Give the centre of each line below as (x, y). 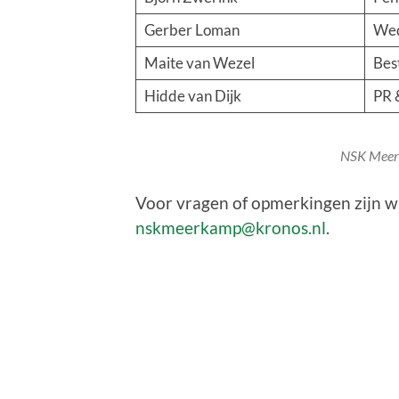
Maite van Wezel (199, 62)
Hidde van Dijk (192, 95)
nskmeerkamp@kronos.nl (231, 227)
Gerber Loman (191, 29)
